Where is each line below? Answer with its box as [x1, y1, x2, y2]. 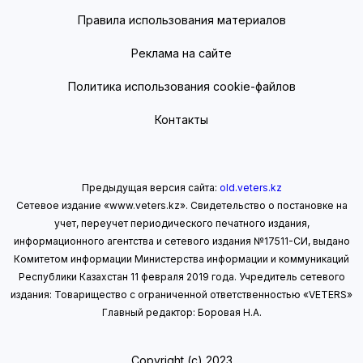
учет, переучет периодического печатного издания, [53, 217, 310, 230]
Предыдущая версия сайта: [81, 181, 220, 194]
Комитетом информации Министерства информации [14, 253, 268, 266]
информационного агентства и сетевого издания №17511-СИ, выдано [13, 235, 350, 248]
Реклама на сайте [131, 46, 232, 61]
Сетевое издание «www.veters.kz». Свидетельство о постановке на [15, 199, 348, 212]
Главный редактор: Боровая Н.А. [101, 306, 262, 319]
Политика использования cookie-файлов [67, 79, 296, 94]
